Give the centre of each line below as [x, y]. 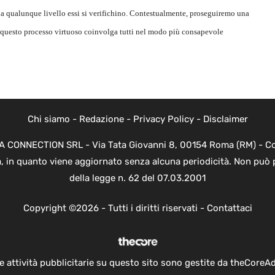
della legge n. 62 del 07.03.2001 [137, 178]
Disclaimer [225, 119]
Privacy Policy [163, 119]
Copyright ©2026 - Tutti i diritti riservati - [115, 208]
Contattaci [229, 208]
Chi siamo [48, 119]
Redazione [101, 119]
